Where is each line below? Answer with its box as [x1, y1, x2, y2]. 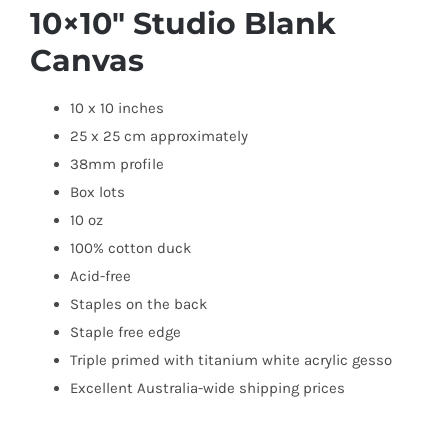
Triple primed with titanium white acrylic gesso [70, 351, 392, 369]
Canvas [30, 42, 144, 78]
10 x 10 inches [70, 99, 164, 117]
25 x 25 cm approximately [70, 127, 248, 145]
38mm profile [70, 155, 164, 173]
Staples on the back [70, 295, 207, 313]
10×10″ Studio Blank [30, 5, 336, 41]
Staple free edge [70, 323, 181, 341]
